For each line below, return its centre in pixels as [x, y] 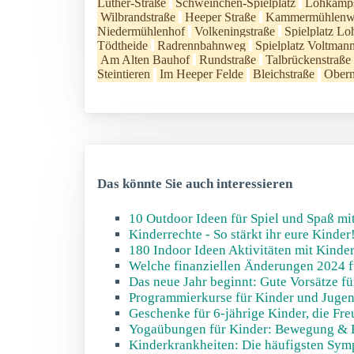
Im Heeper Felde [201, 74]
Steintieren [124, 74]
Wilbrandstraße [138, 17]
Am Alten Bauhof [145, 60]
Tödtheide [122, 45]
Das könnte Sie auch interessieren [195, 184]
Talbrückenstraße [308, 60]
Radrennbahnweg [201, 45]
